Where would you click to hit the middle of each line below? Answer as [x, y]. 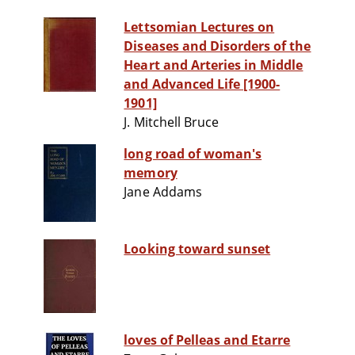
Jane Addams [163, 192]
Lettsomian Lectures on [199, 27]
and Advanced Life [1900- [202, 84]
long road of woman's [193, 154]
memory [151, 173]
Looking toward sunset [197, 249]
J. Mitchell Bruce [172, 122]
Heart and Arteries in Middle [214, 65]
